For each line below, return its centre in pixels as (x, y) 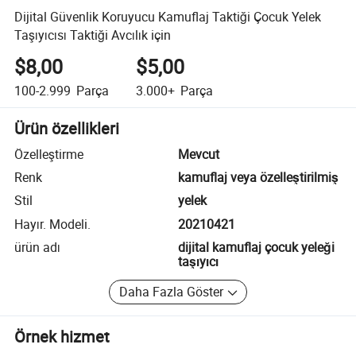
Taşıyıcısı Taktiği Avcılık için (93, 35)
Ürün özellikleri (67, 128)
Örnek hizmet (62, 336)
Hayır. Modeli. (53, 224)
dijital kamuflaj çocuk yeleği (256, 248)
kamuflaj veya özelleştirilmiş (258, 178)
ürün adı (38, 248)
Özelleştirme (49, 154)
